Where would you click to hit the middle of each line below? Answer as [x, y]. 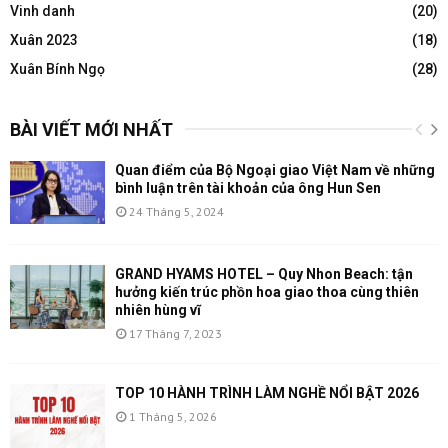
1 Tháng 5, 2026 [173, 417]
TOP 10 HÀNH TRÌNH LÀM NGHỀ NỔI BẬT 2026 [267, 393]
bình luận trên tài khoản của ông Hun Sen [248, 188]
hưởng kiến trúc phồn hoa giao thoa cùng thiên [267, 292]
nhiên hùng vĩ [158, 310]
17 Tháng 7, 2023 [175, 334]
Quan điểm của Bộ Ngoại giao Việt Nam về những [275, 170]
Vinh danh [42, 11]
